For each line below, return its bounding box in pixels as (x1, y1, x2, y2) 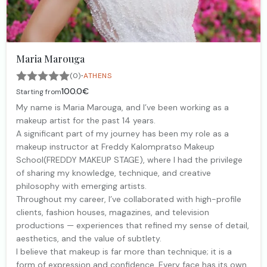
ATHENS (83, 70, 112, 80)
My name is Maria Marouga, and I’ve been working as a (16, 101, 229, 113)
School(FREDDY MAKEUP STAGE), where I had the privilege (16, 154, 243, 165)
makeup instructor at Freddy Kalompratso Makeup (16, 141, 215, 152)
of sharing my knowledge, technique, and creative (16, 167, 211, 178)
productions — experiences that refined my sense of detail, (16, 219, 249, 231)
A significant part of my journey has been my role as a (16, 128, 229, 139)
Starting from (16, 86, 61, 97)
